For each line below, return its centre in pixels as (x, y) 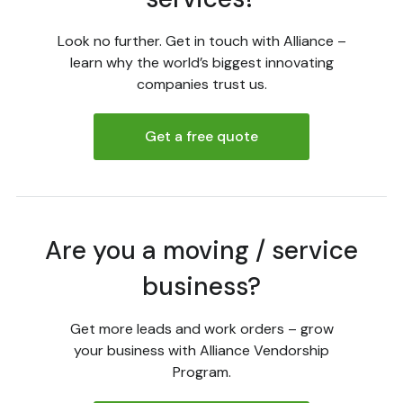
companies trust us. (201, 85)
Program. (201, 372)
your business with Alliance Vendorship (201, 351)
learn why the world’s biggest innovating (201, 63)
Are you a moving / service (201, 251)
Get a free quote (201, 137)
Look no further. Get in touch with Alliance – (201, 41)
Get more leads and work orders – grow (201, 329)
